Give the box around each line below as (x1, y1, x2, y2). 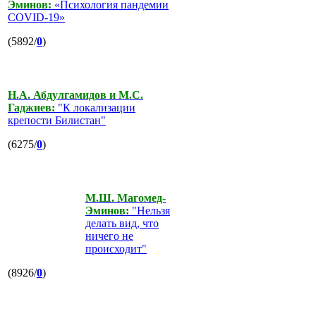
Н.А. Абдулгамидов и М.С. (8, 88, 143, 101)
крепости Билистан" (8, 114, 106, 126)
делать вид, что (85, 217, 159, 229)
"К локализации (55, 101, 135, 114)
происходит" (85, 242, 147, 255)
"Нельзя (129, 204, 170, 217)
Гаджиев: (8, 101, 55, 114)
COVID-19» (8, 11, 65, 23)
